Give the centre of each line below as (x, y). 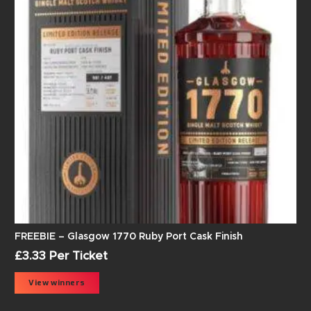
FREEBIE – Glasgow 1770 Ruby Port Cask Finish (129, 237)
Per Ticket (77, 256)
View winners (57, 283)
